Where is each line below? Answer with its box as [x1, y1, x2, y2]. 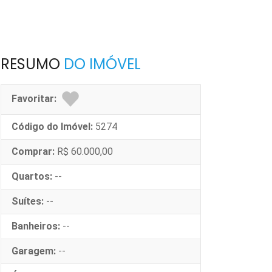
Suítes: [12, 195, 44, 207]
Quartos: [12, 171, 52, 182]
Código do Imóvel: [12, 121, 93, 132]
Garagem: [12, 245, 56, 257]
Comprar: [12, 146, 55, 157]
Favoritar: [12, 93, 61, 104]
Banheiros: [12, 220, 60, 232]
